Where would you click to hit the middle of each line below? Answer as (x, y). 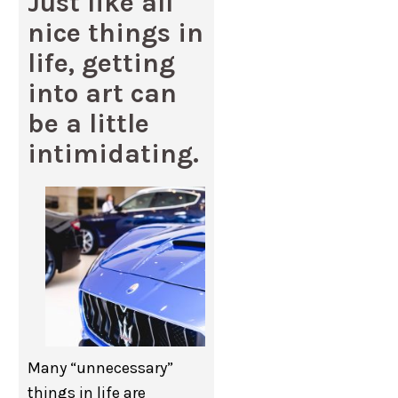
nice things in (116, 33)
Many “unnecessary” (101, 368)
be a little (89, 123)
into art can (103, 93)
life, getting (102, 63)
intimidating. (114, 154)
